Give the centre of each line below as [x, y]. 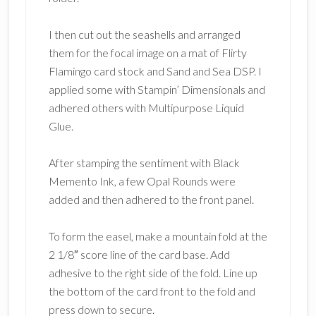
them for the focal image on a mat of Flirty [147, 52]
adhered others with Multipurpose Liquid [146, 107]
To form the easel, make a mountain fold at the [158, 236]
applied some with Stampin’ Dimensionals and [157, 89]
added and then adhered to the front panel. [151, 199]
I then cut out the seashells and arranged [144, 34]
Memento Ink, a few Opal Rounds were [142, 181]
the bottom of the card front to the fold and [152, 291]
